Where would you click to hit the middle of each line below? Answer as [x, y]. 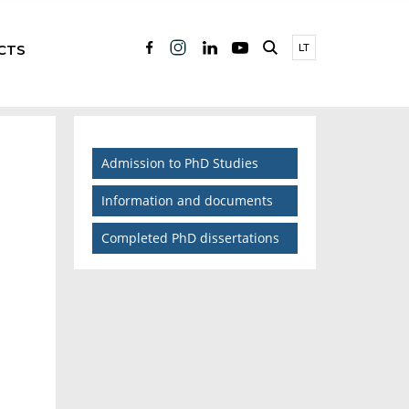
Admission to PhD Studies [180, 163]
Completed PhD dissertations [190, 238]
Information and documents [187, 201]
